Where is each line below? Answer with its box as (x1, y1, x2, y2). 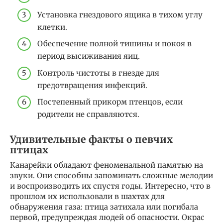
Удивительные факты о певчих (10, 133, 173, 145)
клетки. (37, 22, 67, 32)
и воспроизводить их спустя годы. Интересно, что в (10, 181, 211, 191)
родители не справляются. (37, 110, 139, 119)
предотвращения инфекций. (37, 80, 147, 90)
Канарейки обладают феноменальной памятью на (10, 160, 203, 170)
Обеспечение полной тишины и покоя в (37, 39, 192, 49)
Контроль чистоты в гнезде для (37, 68, 159, 78)
